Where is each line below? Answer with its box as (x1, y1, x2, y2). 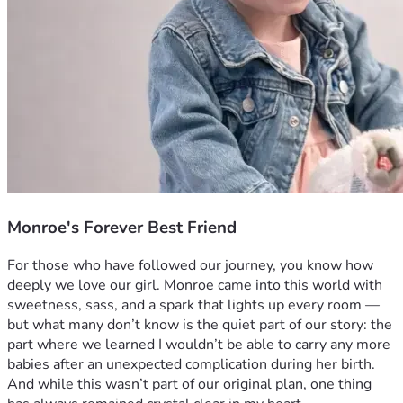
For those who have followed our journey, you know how (7, 255, 373, 276)
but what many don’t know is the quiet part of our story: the (7, 315, 392, 336)
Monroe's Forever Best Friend (7, 215, 237, 239)
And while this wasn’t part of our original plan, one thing (7, 374, 372, 395)
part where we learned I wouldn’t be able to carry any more (7, 335, 390, 355)
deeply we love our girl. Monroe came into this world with (7, 275, 382, 296)
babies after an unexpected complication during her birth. (7, 354, 375, 375)
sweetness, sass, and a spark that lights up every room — (7, 295, 380, 316)
